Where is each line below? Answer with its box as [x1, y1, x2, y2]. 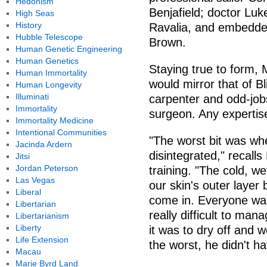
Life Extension [15, 235, 69, 244]
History [15, 20, 42, 30]
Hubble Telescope [15, 32, 83, 42]
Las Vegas [15, 175, 55, 185]
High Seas [15, 8, 54, 18]
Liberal [15, 187, 41, 197]
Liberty [15, 223, 41, 232]
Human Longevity [15, 80, 82, 89]
